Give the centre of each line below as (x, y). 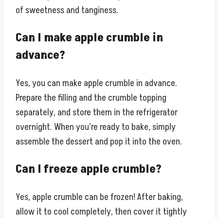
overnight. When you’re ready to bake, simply (96, 127)
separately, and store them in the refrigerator (97, 112)
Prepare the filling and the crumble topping (91, 98)
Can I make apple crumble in (89, 37)
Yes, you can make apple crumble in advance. (96, 83)
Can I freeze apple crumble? (89, 169)
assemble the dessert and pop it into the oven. (99, 141)
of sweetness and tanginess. (67, 10)
